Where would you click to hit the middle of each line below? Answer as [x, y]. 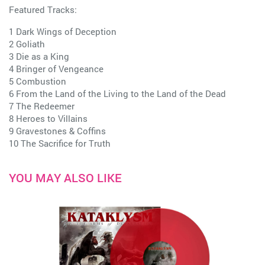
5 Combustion [38, 81]
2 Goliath [27, 43]
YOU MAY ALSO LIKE [65, 177]
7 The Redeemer [42, 106]
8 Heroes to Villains [48, 118]
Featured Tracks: [43, 9]
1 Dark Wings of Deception [63, 31]
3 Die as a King [39, 56]
